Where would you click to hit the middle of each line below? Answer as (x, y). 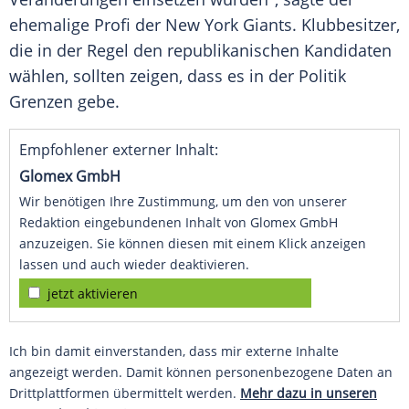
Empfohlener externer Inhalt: (119, 150)
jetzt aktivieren (93, 294)
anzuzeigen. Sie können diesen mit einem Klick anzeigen (193, 244)
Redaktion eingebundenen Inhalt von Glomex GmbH (178, 223)
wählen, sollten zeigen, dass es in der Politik (178, 76)
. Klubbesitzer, (346, 25)
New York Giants (229, 25)
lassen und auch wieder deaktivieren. (134, 265)
